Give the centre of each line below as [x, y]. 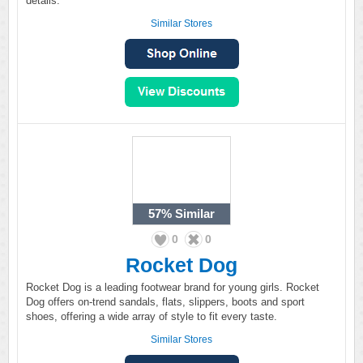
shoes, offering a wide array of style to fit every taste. [152, 316]
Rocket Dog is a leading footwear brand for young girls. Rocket [173, 287]
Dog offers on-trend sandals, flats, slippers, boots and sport [165, 302]
